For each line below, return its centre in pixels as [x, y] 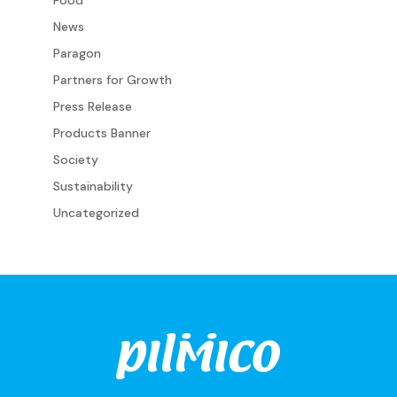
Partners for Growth [112, 79]
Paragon [77, 53]
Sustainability [93, 186]
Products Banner [101, 132]
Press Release [92, 106]
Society [75, 159]
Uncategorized [96, 212]
